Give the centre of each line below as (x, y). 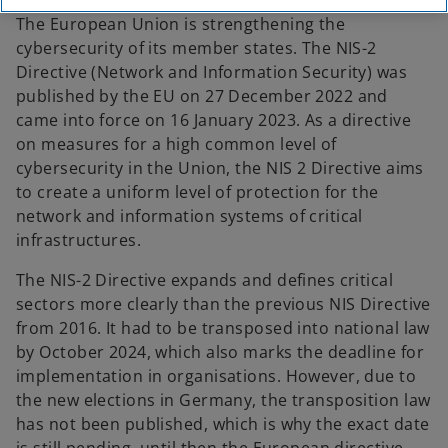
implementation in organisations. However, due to (216, 376)
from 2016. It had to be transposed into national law (223, 328)
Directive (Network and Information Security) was (212, 72)
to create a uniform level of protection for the (197, 192)
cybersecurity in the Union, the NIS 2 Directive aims (220, 168)
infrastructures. (79, 240)
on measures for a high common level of (176, 144)
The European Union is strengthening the (181, 24)
